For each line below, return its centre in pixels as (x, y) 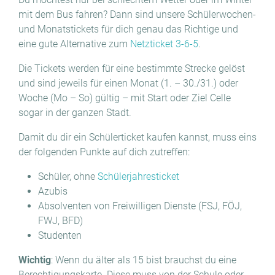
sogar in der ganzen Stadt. (75, 113)
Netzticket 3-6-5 (164, 44)
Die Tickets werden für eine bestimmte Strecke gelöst (132, 68)
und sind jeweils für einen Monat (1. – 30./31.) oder (128, 83)
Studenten (60, 235)
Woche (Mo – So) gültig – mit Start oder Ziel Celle (125, 98)
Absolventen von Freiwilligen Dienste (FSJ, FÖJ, (140, 206)
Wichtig (35, 260)
